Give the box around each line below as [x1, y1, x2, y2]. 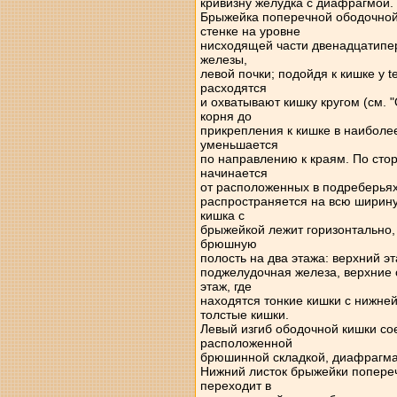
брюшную [199, 237, 257, 251]
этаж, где [199, 279, 252, 293]
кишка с [199, 208, 245, 222]
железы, [199, 52, 247, 66]
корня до [199, 109, 252, 123]
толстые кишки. [199, 307, 289, 322]
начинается [199, 166, 268, 180]
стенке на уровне [199, 24, 300, 38]
